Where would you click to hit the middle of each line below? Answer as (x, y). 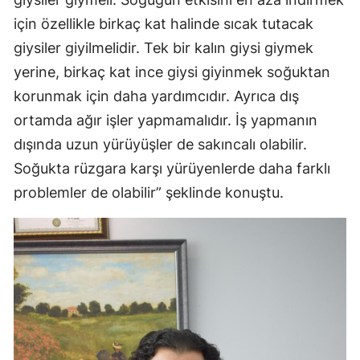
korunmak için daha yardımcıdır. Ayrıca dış (156, 96)
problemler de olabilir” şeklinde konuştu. (149, 193)
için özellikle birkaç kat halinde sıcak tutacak (164, 24)
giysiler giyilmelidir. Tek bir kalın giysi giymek (164, 48)
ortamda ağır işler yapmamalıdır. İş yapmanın (166, 121)
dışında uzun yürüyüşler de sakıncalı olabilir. (160, 145)
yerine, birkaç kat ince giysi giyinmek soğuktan (172, 72)
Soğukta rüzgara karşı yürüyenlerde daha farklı (172, 169)
